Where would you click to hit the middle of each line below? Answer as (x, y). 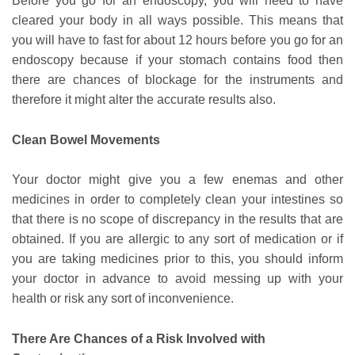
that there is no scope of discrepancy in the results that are (177, 219)
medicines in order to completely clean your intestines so (177, 200)
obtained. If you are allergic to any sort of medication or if (177, 239)
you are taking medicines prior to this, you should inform (177, 259)
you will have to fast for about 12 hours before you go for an (177, 40)
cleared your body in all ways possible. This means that (177, 21)
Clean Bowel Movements (86, 139)
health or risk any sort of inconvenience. (123, 299)
